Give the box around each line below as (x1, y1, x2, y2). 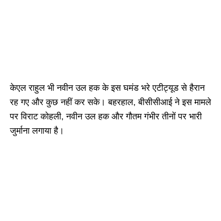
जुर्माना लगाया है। (10, 125, 64, 136)
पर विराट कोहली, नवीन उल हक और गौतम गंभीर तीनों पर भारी (10, 111, 202, 121)
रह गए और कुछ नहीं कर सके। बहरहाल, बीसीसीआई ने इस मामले (10, 97, 211, 107)
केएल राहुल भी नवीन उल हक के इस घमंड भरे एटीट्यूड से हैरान (10, 82, 205, 93)
